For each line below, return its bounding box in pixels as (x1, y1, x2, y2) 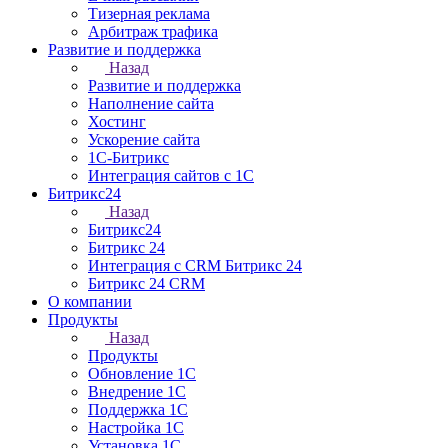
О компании (48, 293, 132, 310)
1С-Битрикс (88, 149, 169, 166)
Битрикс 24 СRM (88, 275, 205, 292)
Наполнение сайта (88, 95, 214, 112)
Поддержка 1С (88, 401, 188, 418)
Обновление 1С (88, 365, 196, 382)
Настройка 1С (88, 419, 184, 436)
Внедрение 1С (88, 383, 186, 400)
